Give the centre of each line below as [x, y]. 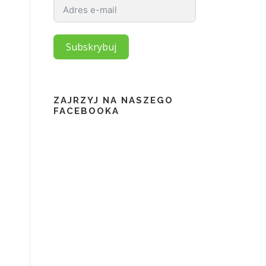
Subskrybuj [91, 47]
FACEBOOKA [86, 111]
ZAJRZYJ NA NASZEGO [113, 100]
